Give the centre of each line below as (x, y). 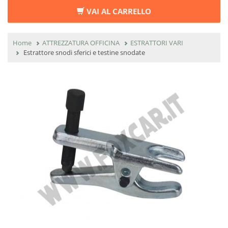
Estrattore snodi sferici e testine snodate (84, 52)
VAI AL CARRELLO (118, 11)
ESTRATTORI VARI (157, 42)
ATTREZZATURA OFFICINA (81, 42)
